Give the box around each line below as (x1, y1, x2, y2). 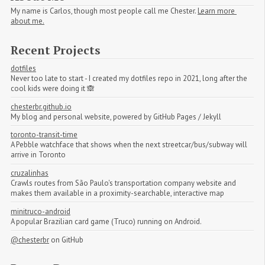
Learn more (198, 5, 235, 16)
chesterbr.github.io (11, 101, 72, 112)
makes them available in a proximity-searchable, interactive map (11, 188, 224, 199)
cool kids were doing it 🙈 (11, 83, 95, 93)
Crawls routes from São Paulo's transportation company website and (11, 178, 236, 189)
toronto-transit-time (11, 130, 77, 140)
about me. (11, 15, 44, 26)
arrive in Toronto (11, 150, 66, 160)
